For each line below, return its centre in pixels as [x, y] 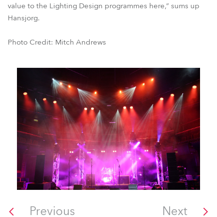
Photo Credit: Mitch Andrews [57, 42]
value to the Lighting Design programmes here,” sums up [104, 6]
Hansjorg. [24, 18]
